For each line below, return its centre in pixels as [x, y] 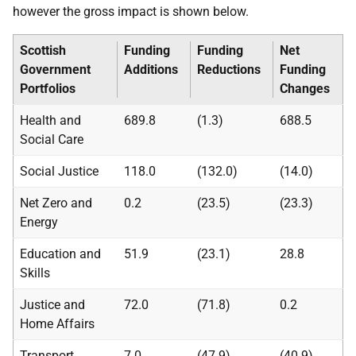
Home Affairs [57, 324]
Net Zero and [56, 203]
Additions [151, 70]
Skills [35, 273]
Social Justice [59, 171]
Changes [305, 89]
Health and [50, 120]
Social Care [52, 139]
